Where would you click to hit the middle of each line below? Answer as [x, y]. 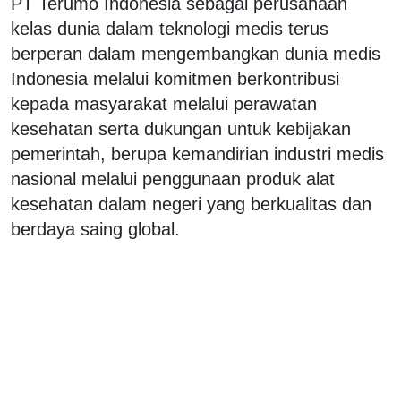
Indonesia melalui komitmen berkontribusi [175, 78]
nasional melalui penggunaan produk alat [173, 179]
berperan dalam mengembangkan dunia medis [196, 53]
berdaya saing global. [95, 229]
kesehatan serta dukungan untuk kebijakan [181, 128]
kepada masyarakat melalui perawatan [164, 103]
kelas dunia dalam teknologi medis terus [170, 28]
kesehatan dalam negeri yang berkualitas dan [191, 204]
